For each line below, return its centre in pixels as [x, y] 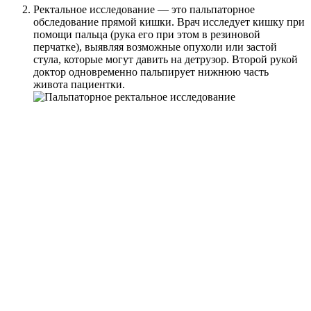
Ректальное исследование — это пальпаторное [144, 10]
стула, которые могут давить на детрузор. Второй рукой [166, 60]
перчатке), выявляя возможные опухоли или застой [155, 47]
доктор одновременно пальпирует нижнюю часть [151, 72]
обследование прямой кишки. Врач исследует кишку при [169, 22]
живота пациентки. [79, 85]
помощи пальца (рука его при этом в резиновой [147, 35]
